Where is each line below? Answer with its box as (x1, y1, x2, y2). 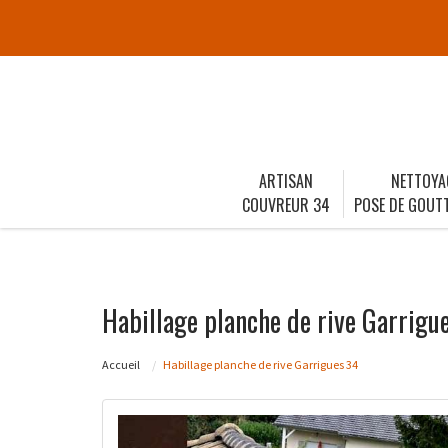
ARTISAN (259, 168, 313, 193)
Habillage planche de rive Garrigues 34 (163, 356, 358, 372)
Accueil (102, 356, 140, 372)
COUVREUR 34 (242, 192, 330, 217)
